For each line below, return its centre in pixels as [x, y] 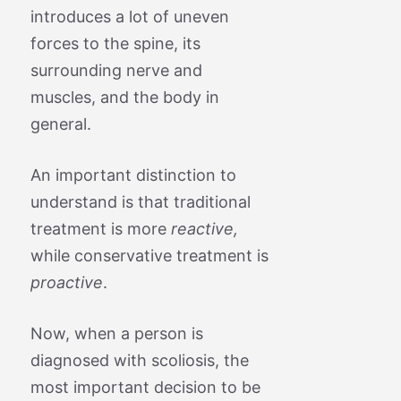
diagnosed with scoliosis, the [139, 360]
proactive [66, 282]
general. [60, 124]
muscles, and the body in [124, 97]
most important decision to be [145, 387]
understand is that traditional [140, 201]
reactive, [204, 228]
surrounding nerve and [116, 70]
